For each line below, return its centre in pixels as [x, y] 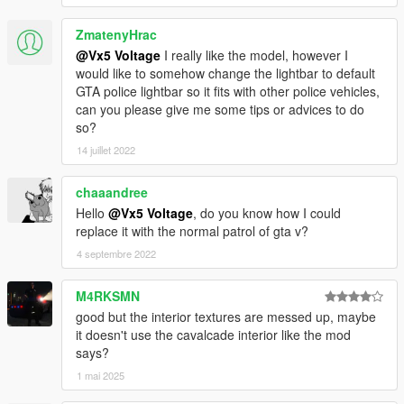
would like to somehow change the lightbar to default [225, 73]
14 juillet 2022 [106, 150]
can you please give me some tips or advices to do [220, 110]
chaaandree [112, 193]
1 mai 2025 [101, 376]
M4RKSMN [108, 296]
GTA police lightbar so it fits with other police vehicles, [228, 92]
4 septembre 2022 [116, 254]
